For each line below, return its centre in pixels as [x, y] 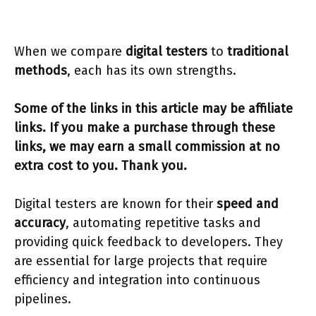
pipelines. [43, 299]
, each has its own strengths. [152, 71]
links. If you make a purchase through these [145, 128]
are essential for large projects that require [141, 261]
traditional [258, 51]
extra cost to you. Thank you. [101, 166]
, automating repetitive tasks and [163, 223]
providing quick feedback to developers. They [148, 242]
